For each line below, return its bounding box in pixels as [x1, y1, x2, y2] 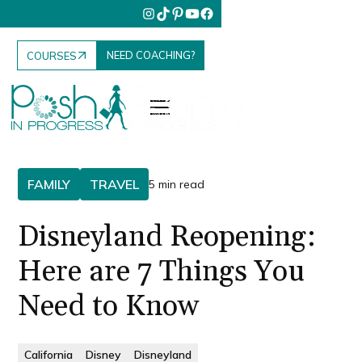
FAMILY [27, 176, 71, 192]
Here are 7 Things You [18, 254, 305, 290]
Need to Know [18, 288, 200, 325]
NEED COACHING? [107, 48, 196, 62]
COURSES [27, 48, 78, 62]
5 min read [149, 176, 205, 192]
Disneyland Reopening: [18, 219, 317, 255]
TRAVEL [90, 176, 140, 192]
